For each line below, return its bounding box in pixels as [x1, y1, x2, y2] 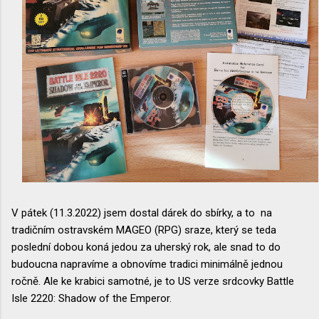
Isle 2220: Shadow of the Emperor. [11, 292, 174, 305]
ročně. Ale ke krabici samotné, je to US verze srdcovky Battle [11, 275, 294, 288]
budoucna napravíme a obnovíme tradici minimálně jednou [11, 258, 283, 271]
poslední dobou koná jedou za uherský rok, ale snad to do [11, 241, 281, 254]
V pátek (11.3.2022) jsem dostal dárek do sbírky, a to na [11, 206, 272, 220]
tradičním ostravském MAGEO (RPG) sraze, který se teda [11, 224, 276, 237]
